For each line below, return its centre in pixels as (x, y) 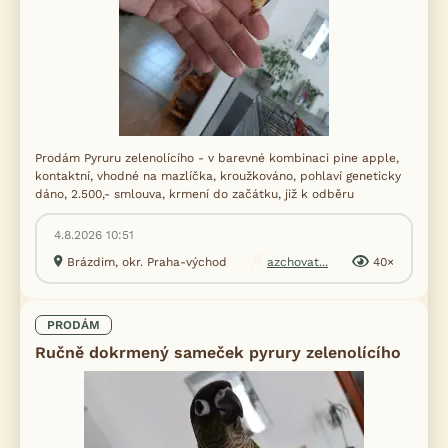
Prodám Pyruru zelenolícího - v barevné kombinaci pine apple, (217, 158)
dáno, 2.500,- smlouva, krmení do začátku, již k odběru (194, 194)
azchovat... (297, 262)
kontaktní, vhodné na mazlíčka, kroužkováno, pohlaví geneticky (218, 176)
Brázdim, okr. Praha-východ (147, 262)
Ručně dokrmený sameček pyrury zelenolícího (218, 353)
